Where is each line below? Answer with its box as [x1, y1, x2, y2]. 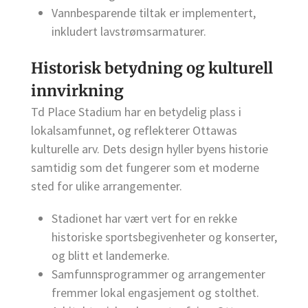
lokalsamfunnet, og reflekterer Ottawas [31, 122, 237, 138]
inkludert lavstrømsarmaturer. [52, 23, 206, 39]
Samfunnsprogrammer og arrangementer [52, 266, 265, 283]
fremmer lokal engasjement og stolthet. [52, 285, 259, 301]
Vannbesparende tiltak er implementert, [52, 4, 256, 21]
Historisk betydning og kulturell [31, 58, 273, 78]
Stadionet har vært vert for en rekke [52, 210, 237, 227]
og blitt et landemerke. [52, 247, 170, 264]
